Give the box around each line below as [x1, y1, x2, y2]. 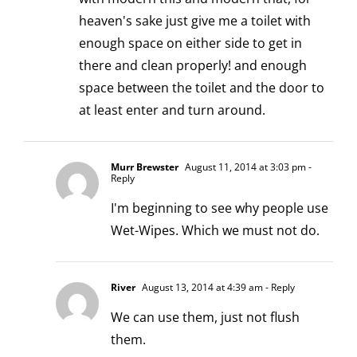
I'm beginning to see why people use [111, 198, 328, 217]
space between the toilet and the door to [79, 78, 324, 96]
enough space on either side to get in [79, 33, 302, 52]
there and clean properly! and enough [79, 56, 307, 74]
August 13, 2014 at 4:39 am [139, 280, 263, 294]
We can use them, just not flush [111, 308, 300, 326]
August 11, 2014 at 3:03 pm [182, 159, 306, 174]
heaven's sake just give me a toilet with [79, 11, 311, 29]
